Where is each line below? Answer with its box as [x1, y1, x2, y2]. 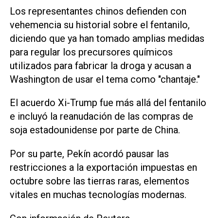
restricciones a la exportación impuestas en [10, 162, 197, 174]
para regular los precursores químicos [10, 46, 173, 58]
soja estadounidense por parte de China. [10, 124, 180, 136]
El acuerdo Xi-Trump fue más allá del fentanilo [10, 97, 206, 109]
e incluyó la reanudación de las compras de [10, 110, 193, 123]
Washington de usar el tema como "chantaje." [10, 73, 200, 85]
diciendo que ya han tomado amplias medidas [10, 32, 204, 44]
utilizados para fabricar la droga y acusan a [10, 59, 191, 72]
